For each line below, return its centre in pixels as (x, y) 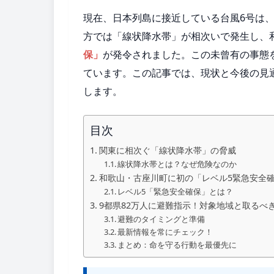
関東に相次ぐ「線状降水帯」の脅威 (167, 150)
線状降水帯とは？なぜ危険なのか (177, 164)
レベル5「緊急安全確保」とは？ (176, 191)
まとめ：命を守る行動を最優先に (177, 244)
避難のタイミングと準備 (161, 219)
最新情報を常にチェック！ (165, 231)
